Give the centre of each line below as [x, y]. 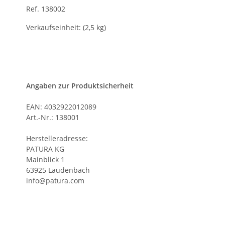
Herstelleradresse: [57, 138]
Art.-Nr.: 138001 [53, 117]
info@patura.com [55, 180]
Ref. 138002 [46, 9]
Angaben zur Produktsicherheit [80, 85]
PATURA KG [45, 149]
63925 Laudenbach [58, 170]
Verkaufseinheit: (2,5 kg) [66, 27]
